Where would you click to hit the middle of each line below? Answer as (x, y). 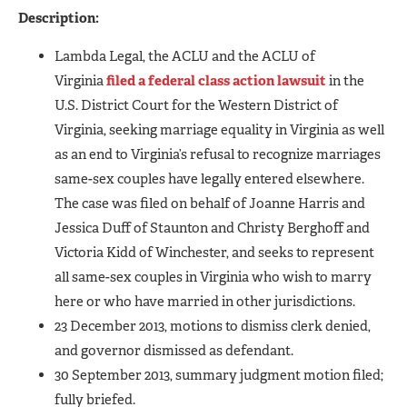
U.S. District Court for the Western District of (196, 105)
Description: (59, 18)
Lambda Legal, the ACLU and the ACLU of (185, 56)
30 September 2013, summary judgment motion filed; (219, 375)
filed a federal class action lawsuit (216, 80)
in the (345, 80)
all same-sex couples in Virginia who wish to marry (213, 277)
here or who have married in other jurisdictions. (205, 301)
